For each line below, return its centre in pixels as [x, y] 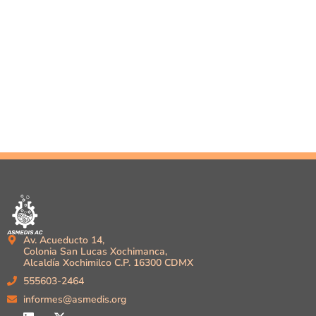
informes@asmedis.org [74, 300]
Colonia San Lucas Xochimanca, [95, 252]
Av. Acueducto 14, [63, 241]
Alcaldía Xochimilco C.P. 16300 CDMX [108, 263]
